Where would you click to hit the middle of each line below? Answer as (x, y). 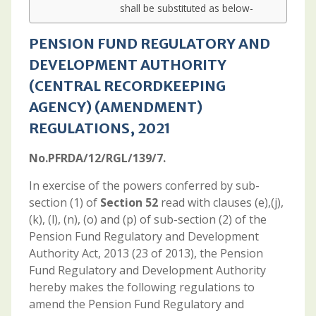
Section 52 (130, 202)
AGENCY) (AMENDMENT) (115, 107)
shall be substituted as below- (187, 8)
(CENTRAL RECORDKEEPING (127, 86)
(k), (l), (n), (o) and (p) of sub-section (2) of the (147, 219)
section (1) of (64, 202)
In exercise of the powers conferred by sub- (144, 186)
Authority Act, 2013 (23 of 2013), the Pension (146, 253)
